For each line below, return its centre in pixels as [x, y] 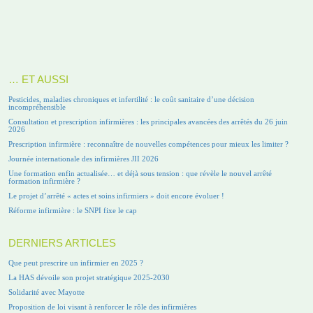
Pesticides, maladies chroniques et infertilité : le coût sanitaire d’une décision [131, 99]
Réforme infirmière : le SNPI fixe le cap [73, 210]
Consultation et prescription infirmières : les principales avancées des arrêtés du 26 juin [148, 121]
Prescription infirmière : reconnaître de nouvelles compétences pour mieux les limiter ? [148, 144]
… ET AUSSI [38, 79]
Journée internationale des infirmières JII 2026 [83, 158]
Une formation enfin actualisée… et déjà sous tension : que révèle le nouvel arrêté [140, 173]
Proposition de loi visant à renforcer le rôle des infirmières [102, 306]
